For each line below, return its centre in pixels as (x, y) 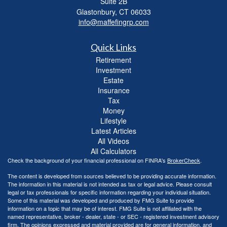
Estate (113, 80)
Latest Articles (113, 130)
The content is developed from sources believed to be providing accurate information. (112, 176)
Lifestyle (113, 120)
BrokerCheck (184, 160)
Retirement (113, 60)
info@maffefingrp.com (113, 22)
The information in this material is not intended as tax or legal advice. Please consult (110, 184)
